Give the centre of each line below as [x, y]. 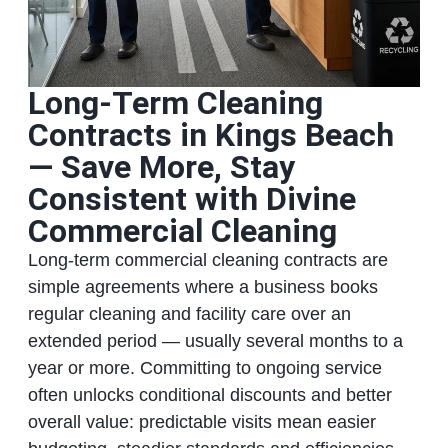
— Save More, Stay [161, 167]
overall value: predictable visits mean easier [201, 422]
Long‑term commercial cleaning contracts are [207, 260]
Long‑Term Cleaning [175, 103]
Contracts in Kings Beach [210, 135]
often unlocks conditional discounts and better [209, 395]
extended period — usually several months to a [215, 341]
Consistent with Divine [191, 199]
